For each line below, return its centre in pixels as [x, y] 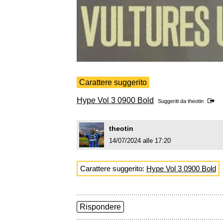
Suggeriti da [173, 101]
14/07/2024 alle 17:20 [140, 141]
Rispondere [100, 207]
